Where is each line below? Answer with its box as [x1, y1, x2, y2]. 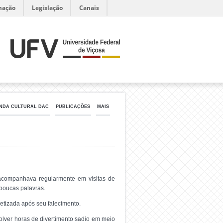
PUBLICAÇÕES [56, 104, 90, 109]
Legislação [32, 3, 63, 12]
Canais [79, 3, 99, 12]
